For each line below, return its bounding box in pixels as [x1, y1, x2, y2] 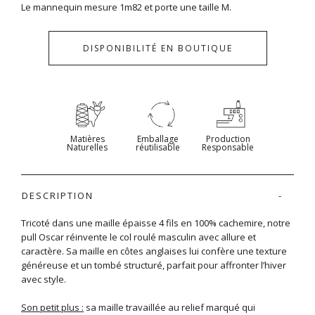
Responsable [202, 141, 254, 153]
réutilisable [135, 141, 180, 153]
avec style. [21, 272, 66, 285]
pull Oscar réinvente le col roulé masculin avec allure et [21, 230, 256, 243]
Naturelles [67, 141, 108, 153]
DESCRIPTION [22, 188, 94, 202]
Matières [70, 132, 105, 145]
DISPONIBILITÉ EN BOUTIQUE [82, 41, 233, 54]
